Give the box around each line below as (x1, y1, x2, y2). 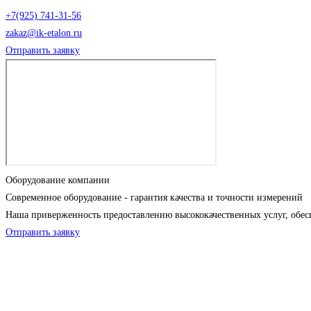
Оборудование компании (6, 174, 110, 185)
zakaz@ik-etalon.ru (6, 27, 82, 38)
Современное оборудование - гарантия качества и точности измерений (6, 192, 303, 203)
